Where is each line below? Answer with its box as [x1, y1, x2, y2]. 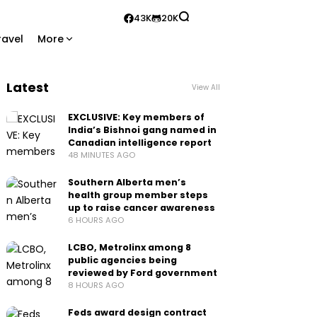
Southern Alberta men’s [68, 176, 187, 188]
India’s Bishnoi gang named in [68, 124, 217, 136]
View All [191, 82, 220, 93]
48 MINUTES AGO [68, 149, 136, 161]
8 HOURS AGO [68, 279, 125, 291]
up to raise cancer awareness [68, 202, 216, 214]
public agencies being [68, 254, 178, 266]
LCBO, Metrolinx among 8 [68, 241, 192, 253]
